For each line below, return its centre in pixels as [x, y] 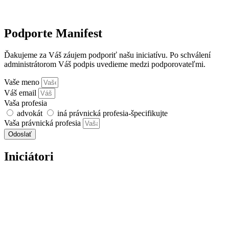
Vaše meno [23, 82]
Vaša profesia [26, 103]
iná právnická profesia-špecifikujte [112, 113]
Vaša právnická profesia [43, 123]
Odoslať [20, 134]
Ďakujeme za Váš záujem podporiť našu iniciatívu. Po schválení [107, 55]
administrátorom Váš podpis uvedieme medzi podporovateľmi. [105, 64]
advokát [31, 113]
